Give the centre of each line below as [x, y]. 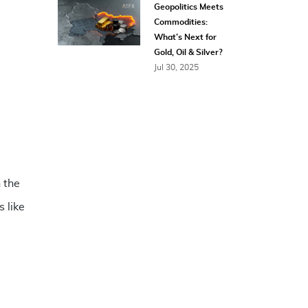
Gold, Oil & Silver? [188, 52]
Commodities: [180, 22]
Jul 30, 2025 [176, 67]
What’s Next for [185, 37]
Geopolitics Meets [188, 7]
